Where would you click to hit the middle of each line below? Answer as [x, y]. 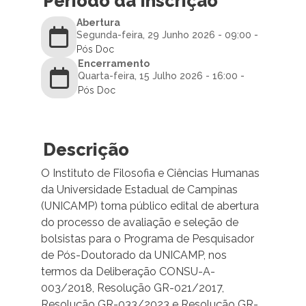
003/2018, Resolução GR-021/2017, [132, 288]
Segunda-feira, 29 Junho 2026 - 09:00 [164, 35]
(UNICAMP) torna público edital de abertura [150, 206]
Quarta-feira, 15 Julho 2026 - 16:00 [158, 76]
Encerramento [114, 64]
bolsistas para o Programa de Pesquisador [147, 239]
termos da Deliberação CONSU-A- [128, 272]
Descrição [86, 150]
